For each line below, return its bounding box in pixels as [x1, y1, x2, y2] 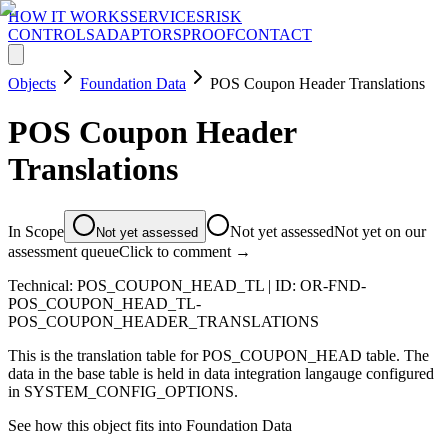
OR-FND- [300, 276, 366, 294]
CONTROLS [8, 26, 95, 43]
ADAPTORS [95, 26, 182, 43]
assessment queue [8, 242, 119, 260]
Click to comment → [119, 242, 251, 260]
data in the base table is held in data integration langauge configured [8, 364, 434, 382]
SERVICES [129, 8, 205, 25]
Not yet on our [334, 222, 426, 240]
